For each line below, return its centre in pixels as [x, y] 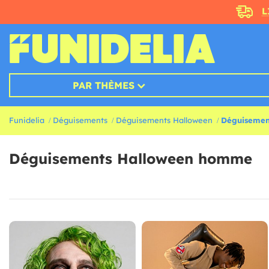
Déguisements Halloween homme [131, 159]
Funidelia [27, 120]
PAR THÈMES [103, 86]
